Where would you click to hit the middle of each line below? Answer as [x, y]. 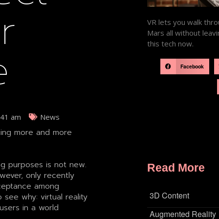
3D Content [170, 195]
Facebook [192, 66]
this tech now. [171, 44]
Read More [176, 168]
